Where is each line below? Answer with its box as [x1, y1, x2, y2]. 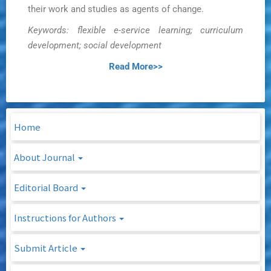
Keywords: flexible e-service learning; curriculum [28, 25, 243, 36]
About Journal [14, 151, 77, 164]
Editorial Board [14, 181, 80, 194]
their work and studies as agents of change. [28, 4, 204, 15]
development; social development [28, 40, 162, 51]
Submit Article [14, 241, 79, 255]
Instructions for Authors [14, 211, 118, 224]
